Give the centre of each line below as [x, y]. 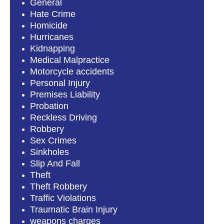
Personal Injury [60, 83]
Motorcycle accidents [72, 72]
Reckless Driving [63, 118]
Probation [49, 106]
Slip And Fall [55, 164]
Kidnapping [52, 49]
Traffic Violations [63, 198]
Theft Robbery [58, 187]
